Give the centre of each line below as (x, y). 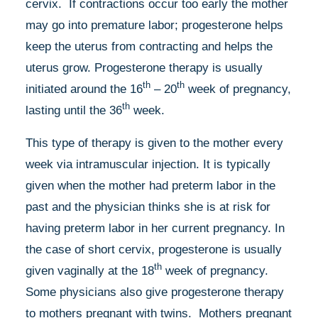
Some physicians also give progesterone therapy (155, 292)
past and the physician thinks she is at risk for (148, 207)
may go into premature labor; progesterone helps (154, 25)
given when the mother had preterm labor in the (150, 185)
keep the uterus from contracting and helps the (149, 46)
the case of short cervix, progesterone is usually (154, 249)
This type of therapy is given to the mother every (154, 143)
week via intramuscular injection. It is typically (148, 164)
